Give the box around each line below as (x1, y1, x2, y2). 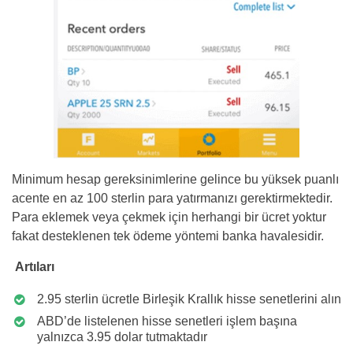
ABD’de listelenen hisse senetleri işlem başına (37, 314, 297, 328)
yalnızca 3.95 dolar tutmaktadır (37, 329, 207, 344)
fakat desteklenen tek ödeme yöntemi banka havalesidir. (12, 229, 324, 243)
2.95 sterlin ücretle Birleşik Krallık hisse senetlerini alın (37, 292, 341, 306)
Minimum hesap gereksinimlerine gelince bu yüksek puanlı (12, 172, 339, 186)
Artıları (12, 259, 54, 273)
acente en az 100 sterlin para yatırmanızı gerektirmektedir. (12, 191, 333, 205)
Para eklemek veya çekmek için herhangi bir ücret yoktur (12, 210, 326, 224)
